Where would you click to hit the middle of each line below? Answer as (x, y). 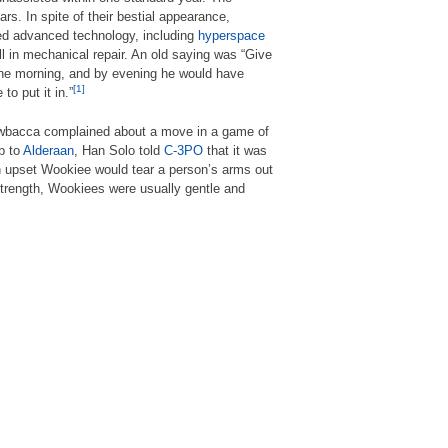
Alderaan (48, 150)
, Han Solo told (119, 150)
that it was (235, 150)
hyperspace (231, 35)
